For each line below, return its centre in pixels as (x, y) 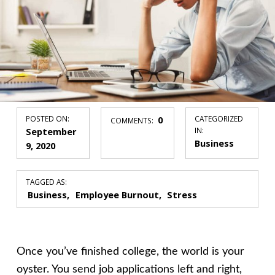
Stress (182, 195)
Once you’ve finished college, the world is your (130, 251)
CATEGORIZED (219, 119)
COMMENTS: (133, 121)
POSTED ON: (48, 119)
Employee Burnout (117, 195)
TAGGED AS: (47, 182)
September (52, 132)
